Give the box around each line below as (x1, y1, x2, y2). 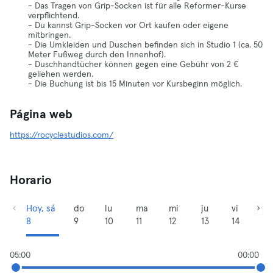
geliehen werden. (28, 70, 93, 79)
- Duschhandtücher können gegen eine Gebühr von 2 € (28, 60, 239, 69)
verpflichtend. (28, 12, 79, 20)
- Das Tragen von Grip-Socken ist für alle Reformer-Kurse (28, 2, 246, 10)
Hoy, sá (26, 204, 56, 213)
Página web (10, 108, 73, 121)
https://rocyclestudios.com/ (10, 131, 113, 140)
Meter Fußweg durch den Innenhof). (28, 51, 166, 59)
